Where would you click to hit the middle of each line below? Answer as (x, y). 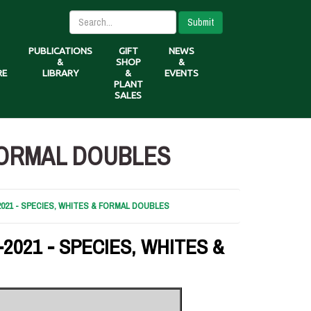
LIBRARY (60, 73)
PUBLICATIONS (60, 51)
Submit (201, 22)
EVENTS (181, 73)
